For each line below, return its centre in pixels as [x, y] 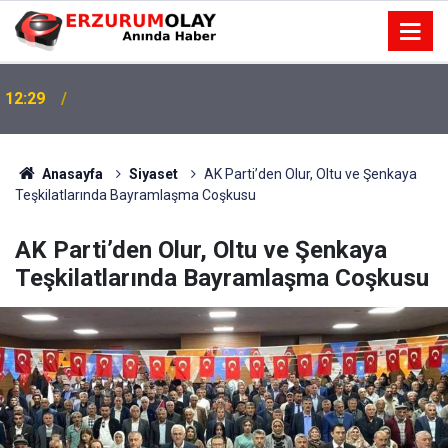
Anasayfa [70, 174]
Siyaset [153, 174]
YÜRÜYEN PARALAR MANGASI [190, 98]
